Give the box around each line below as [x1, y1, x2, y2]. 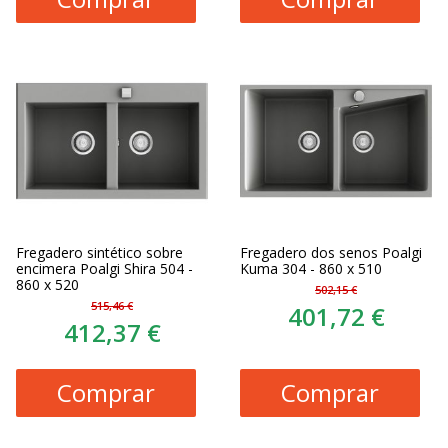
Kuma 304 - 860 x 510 [240, 259, 382, 278]
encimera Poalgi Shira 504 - [16, 259, 193, 278]
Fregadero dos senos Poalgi [240, 243, 422, 262]
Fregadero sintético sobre [16, 243, 183, 262]
